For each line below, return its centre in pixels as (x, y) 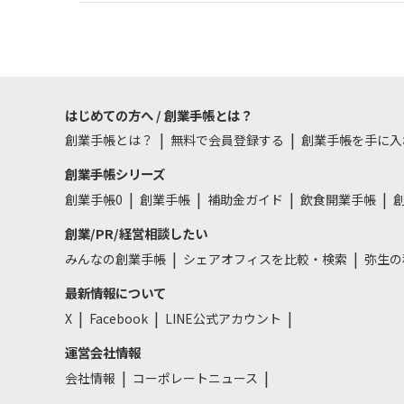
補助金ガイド (245, 200)
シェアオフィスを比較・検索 (265, 258)
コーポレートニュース (195, 377)
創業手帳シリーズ (115, 174)
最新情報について (115, 292)
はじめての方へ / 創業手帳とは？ (159, 115)
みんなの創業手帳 (115, 258)
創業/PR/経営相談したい (136, 234)
